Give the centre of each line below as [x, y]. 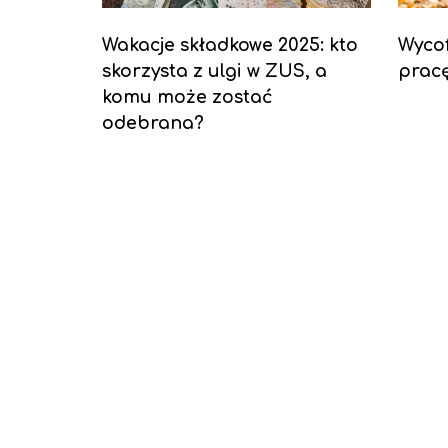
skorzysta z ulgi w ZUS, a [214, 71]
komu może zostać [187, 97]
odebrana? [153, 123]
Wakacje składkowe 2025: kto [230, 45]
